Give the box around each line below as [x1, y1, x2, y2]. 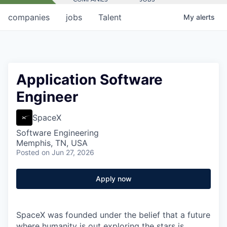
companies [8, 12, 50, 22]
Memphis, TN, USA [16, 137, 88, 148]
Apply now [95, 174, 132, 183]
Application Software [16, 70, 163, 88]
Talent [98, 12, 122, 22]
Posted [16, 147, 40, 157]
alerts [196, 12, 215, 21]
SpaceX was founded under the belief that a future [16, 209, 210, 220]
